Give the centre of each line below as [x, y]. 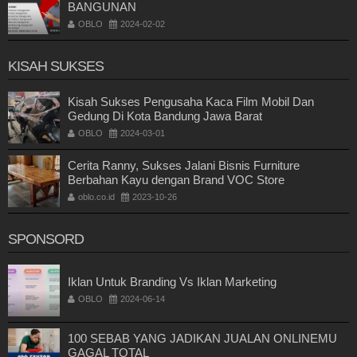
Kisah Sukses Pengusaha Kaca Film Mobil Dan [191, 102]
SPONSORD [46, 239]
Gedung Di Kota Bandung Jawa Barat [165, 116]
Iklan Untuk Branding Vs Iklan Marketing [172, 282]
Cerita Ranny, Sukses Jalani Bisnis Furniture [184, 166]
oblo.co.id [96, 197]
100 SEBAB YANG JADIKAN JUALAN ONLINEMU [202, 339]
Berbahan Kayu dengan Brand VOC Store [176, 180]
